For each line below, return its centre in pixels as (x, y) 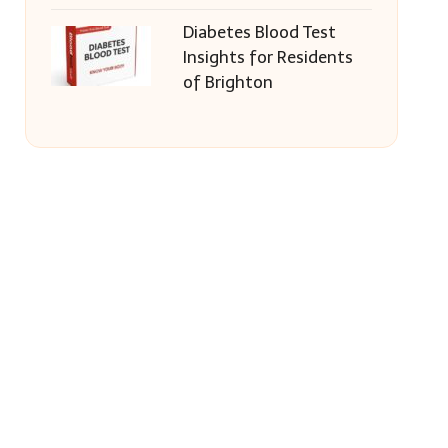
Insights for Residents (267, 57)
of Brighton (227, 82)
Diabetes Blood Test (259, 32)
